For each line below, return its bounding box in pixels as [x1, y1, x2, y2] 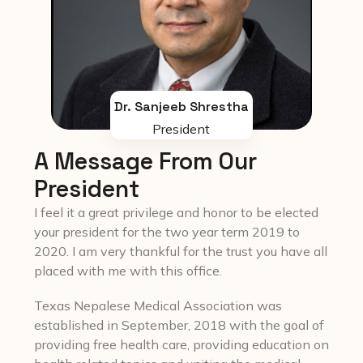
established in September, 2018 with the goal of [34, 317, 324, 334]
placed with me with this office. [34, 262, 222, 279]
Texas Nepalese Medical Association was [34, 297, 282, 314]
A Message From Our [34, 146, 257, 176]
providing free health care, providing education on [34, 336, 329, 353]
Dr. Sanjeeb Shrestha [113, 97, 249, 115]
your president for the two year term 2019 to [34, 223, 300, 240]
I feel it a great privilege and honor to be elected [34, 203, 318, 220]
